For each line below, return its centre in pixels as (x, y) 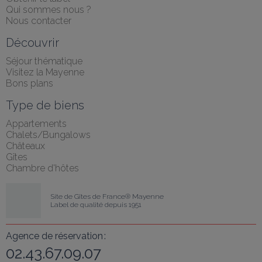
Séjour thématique (44, 61)
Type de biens (45, 105)
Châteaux (25, 146)
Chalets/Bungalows (48, 135)
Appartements (36, 124)
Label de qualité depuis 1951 (96, 205)
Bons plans (30, 83)
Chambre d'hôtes (42, 168)
